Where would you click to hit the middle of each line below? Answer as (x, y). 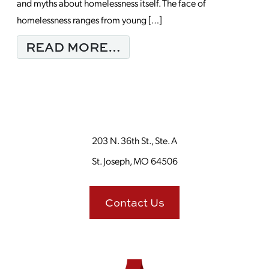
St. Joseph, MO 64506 (134, 161)
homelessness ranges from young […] (89, 20)
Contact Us (134, 203)
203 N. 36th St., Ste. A (134, 140)
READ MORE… (73, 47)
